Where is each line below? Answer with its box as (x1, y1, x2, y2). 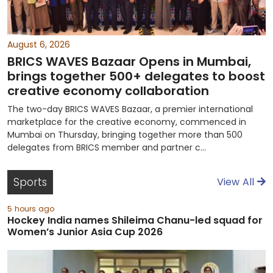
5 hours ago (7, 204, 54, 214)
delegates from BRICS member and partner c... (7, 141, 206, 154)
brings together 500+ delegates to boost (7, 68, 265, 85)
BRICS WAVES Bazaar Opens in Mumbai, (7, 53, 251, 70)
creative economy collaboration (7, 82, 209, 99)
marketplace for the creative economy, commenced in (7, 116, 246, 128)
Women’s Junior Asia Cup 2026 (7, 225, 163, 239)
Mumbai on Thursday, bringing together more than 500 (7, 129, 243, 141)
